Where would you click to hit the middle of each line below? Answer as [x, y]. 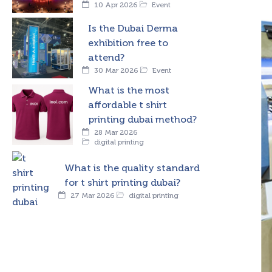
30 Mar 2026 [115, 70]
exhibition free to [128, 43]
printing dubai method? [142, 119]
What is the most [129, 90]
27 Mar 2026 [91, 195]
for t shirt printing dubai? [122, 182]
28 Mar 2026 [115, 132]
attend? [106, 57]
